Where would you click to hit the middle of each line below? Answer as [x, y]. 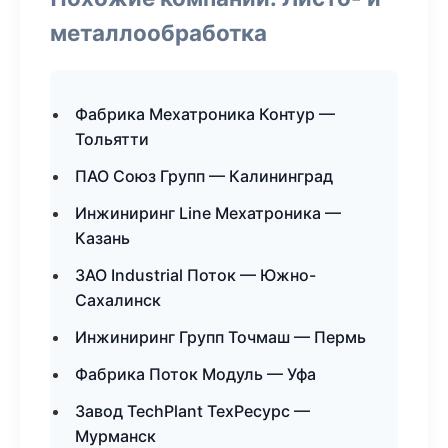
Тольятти [112, 139]
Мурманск [115, 436]
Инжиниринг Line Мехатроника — [208, 213]
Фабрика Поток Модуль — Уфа [195, 374]
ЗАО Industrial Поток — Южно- [195, 275]
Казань [102, 238]
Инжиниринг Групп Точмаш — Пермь [220, 337]
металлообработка [158, 32]
